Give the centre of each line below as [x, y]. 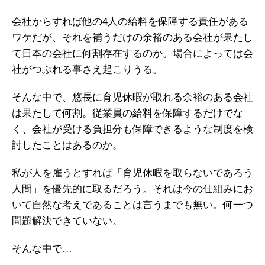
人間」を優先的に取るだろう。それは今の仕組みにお [132, 189]
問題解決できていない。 [67, 221]
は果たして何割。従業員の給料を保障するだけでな [127, 113]
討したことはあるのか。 [67, 145]
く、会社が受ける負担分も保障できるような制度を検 [132, 129]
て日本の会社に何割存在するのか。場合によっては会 [132, 54]
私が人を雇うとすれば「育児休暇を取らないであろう [132, 173]
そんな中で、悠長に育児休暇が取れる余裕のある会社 [132, 97]
